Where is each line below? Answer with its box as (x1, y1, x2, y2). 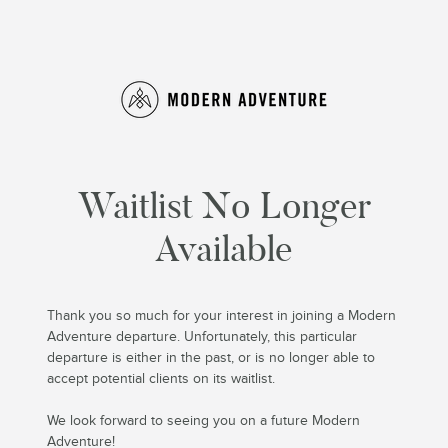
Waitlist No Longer (77, 183, 371, 229)
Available (155, 226, 293, 272)
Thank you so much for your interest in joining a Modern (47, 308, 397, 325)
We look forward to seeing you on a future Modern (47, 413, 361, 430)
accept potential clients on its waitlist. (47, 371, 276, 388)
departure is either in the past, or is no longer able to (47, 350, 376, 367)
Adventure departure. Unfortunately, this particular (47, 329, 358, 346)
